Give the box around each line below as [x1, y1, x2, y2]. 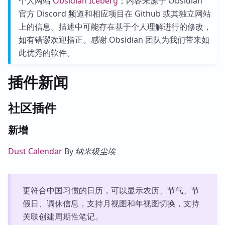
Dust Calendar [8, 146, 62, 157]
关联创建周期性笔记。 [22, 211, 103, 222]
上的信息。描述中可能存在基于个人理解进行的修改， [18, 21, 211, 32]
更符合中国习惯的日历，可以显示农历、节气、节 [22, 185, 199, 196]
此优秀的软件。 [18, 47, 75, 58]
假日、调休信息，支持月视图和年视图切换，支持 [22, 198, 199, 209]
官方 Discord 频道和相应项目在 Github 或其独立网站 [18, 8, 211, 19]
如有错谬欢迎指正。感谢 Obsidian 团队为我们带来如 [18, 34, 209, 45]
